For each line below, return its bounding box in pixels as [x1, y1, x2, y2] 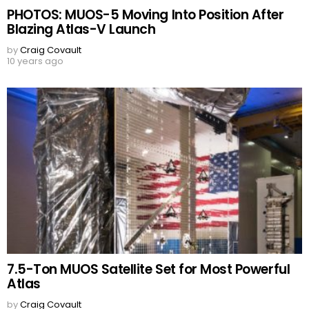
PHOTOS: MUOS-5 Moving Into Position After [7, 6, 284, 25]
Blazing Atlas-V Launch [7, 20, 156, 39]
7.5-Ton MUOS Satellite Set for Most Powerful [7, 260, 290, 279]
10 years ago [7, 54, 63, 68]
